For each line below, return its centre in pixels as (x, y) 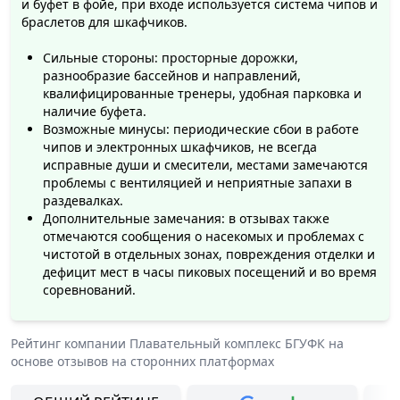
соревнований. (89, 290)
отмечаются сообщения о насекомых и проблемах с (204, 237)
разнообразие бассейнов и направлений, (172, 76)
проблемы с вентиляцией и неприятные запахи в (197, 183)
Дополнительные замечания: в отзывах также (186, 219)
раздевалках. (83, 201)
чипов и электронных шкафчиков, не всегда (180, 147)
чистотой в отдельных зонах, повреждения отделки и (209, 254)
